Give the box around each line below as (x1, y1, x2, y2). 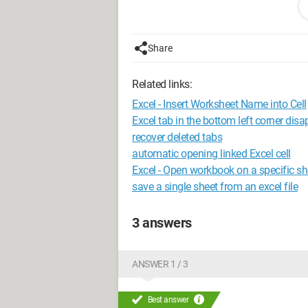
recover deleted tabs (132, 131, 222, 144)
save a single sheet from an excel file (132, 180, 298, 193)
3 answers (132, 214, 192, 231)
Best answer (146, 295, 190, 305)
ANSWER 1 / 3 (132, 258, 188, 269)
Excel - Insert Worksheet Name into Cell (132, 98, 307, 111)
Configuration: (140, 19, 217, 31)
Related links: (132, 78, 192, 91)
